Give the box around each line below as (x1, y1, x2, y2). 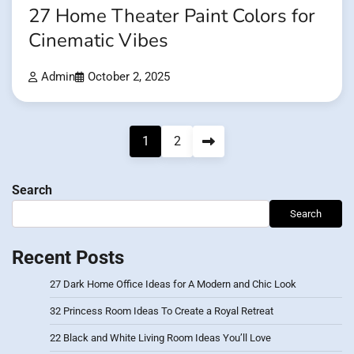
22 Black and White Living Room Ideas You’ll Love (50, 332, 271, 345)
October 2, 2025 (88, 70, 170, 85)
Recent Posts (12, 247, 124, 269)
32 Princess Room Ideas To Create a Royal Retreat (50, 305, 273, 318)
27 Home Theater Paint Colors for (28, 3, 315, 30)
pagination (11, 156, 101, 179)
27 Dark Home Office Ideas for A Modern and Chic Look (50, 278, 296, 291)
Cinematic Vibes (28, 28, 168, 55)
